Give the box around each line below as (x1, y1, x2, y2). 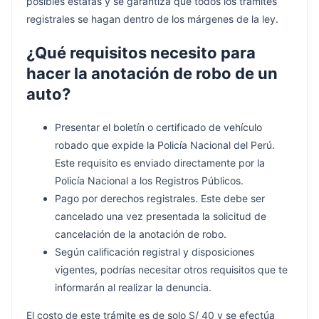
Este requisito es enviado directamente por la (55, 156, 265, 169)
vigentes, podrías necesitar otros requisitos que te (55, 263, 288, 276)
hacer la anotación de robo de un (26, 64, 278, 83)
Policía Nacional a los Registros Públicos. (55, 174, 244, 187)
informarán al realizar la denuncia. (55, 281, 211, 293)
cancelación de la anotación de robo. (55, 227, 226, 240)
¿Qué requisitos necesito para (26, 43, 256, 63)
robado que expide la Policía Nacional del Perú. (55, 138, 275, 151)
